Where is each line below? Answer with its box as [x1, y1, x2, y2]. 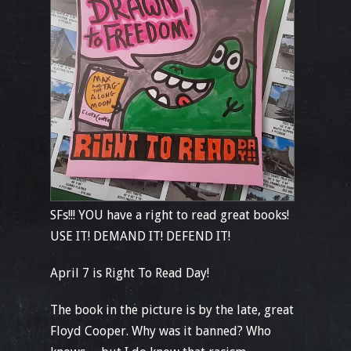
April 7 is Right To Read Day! [50, 265, 209, 280]
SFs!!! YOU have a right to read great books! [50, 207, 289, 223]
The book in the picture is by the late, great [50, 302, 294, 317]
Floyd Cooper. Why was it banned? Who [50, 323, 271, 338]
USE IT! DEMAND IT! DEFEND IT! [50, 228, 230, 244]
